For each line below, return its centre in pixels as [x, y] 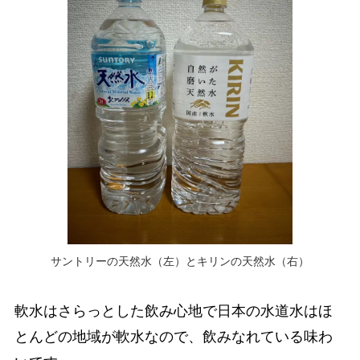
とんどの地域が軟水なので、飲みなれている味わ [173, 336]
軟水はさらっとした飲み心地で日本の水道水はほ [173, 311]
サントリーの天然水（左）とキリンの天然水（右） [180, 261]
